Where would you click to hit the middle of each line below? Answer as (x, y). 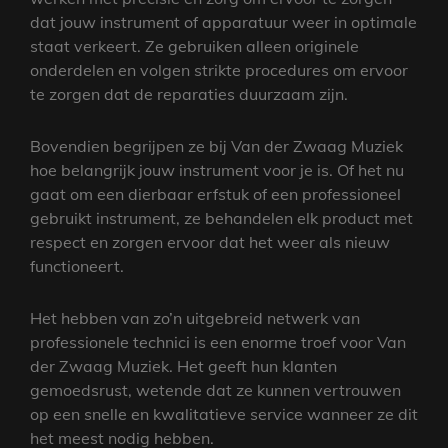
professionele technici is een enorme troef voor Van (218, 341)
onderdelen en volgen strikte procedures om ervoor (219, 69)
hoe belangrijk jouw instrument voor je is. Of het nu (217, 169)
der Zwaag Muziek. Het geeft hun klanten (183, 365)
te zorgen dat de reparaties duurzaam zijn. (189, 93)
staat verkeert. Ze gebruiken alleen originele (194, 45)
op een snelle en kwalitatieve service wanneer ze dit (224, 413)
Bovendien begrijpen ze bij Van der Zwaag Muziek (216, 145)
